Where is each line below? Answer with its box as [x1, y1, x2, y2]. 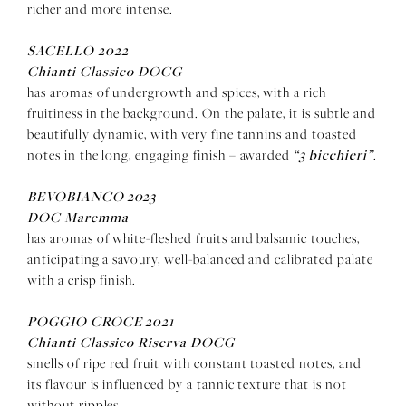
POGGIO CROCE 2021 [27, 312, 175, 330]
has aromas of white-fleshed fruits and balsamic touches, [27, 229, 360, 246]
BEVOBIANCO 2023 [27, 187, 157, 205]
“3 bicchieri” [293, 145, 373, 163]
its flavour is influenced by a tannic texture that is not [27, 375, 347, 392]
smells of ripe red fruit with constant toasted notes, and [27, 354, 362, 372]
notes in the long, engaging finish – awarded [27, 146, 294, 163]
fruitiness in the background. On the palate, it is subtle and [27, 104, 376, 121]
